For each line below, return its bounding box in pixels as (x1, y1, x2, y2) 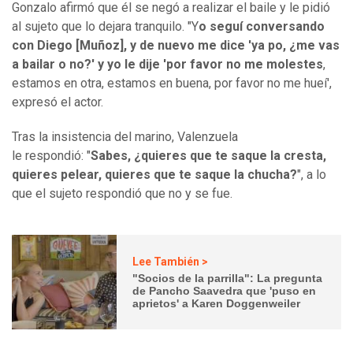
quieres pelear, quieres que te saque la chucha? (12, 167, 297, 183)
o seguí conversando (199, 19, 325, 35)
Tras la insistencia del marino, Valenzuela (12, 129, 238, 145)
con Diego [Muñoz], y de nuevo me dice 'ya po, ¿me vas (12, 38, 340, 54)
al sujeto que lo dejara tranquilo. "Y (12, 19, 199, 35)
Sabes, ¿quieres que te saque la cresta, (91, 148, 326, 164)
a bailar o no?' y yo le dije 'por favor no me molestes (12, 57, 323, 72)
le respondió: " (12, 148, 91, 164)
